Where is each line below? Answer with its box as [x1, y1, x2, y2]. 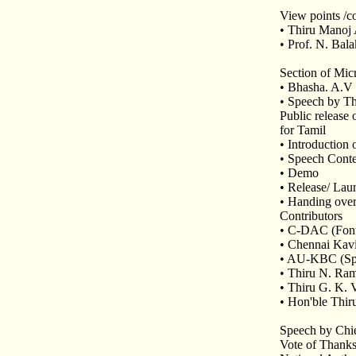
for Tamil [280, 123, 326, 137]
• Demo [280, 166, 319, 180]
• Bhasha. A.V [280, 80, 353, 94]
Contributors [280, 209, 342, 222]
